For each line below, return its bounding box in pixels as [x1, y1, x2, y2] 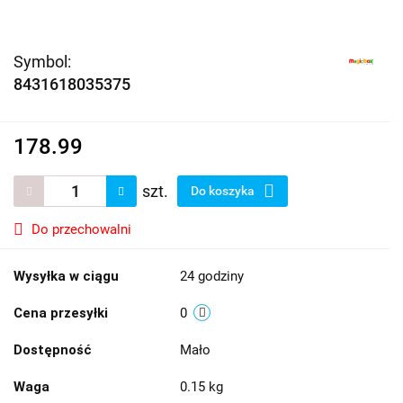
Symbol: [13, 51, 71, 71]
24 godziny [180, 267, 244, 284]
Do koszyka [191, 183, 257, 198]
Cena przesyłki [13, 304, 108, 321]
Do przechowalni [31, 220, 131, 237]
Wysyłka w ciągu [13, 267, 119, 284]
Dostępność [13, 341, 92, 358]
